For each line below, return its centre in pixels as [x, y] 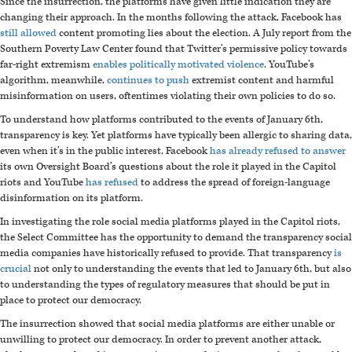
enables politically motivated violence [178, 65]
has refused [112, 183]
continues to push [148, 81]
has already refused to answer [278, 151]
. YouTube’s [289, 65]
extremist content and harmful [262, 81]
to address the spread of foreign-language [234, 183]
